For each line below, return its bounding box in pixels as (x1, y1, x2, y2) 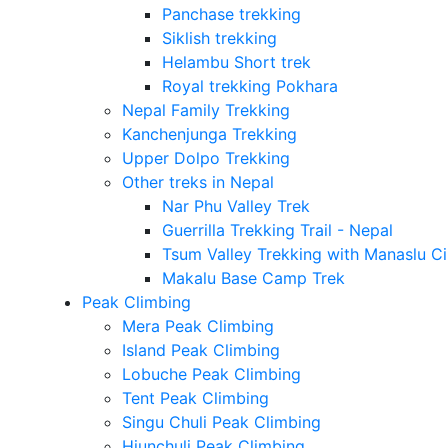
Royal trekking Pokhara (161, 76, 338, 97)
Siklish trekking (161, 28, 277, 49)
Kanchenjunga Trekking (121, 124, 297, 145)
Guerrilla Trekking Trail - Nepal (161, 220, 393, 241)
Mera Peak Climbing (121, 316, 274, 337)
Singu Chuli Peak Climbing (121, 412, 321, 433)
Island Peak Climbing (121, 340, 280, 361)
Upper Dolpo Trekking (121, 148, 290, 169)
